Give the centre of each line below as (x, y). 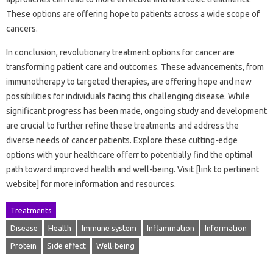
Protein (23, 246)
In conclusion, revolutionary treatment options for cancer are (120, 52)
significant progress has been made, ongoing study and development (136, 111)
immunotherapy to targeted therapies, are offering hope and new (129, 82)
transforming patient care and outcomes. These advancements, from (135, 67)
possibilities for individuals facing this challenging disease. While (128, 96)
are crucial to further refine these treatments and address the (122, 126)
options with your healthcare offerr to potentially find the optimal (129, 155)
